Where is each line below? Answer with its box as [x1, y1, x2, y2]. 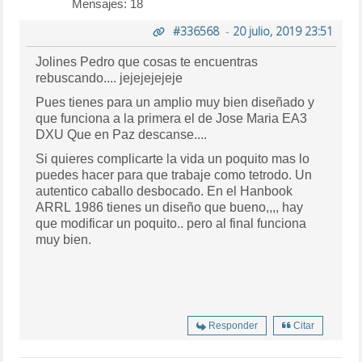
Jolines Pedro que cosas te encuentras [36, 54, 259, 69]
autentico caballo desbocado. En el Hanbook [36, 183, 293, 198]
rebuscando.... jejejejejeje [36, 70, 183, 85]
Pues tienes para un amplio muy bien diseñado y [36, 95, 315, 109]
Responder [208, 319, 258, 331]
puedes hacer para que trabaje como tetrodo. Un [36, 167, 313, 182]
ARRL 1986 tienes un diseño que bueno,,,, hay [36, 200, 304, 214]
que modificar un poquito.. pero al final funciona [36, 216, 307, 230]
